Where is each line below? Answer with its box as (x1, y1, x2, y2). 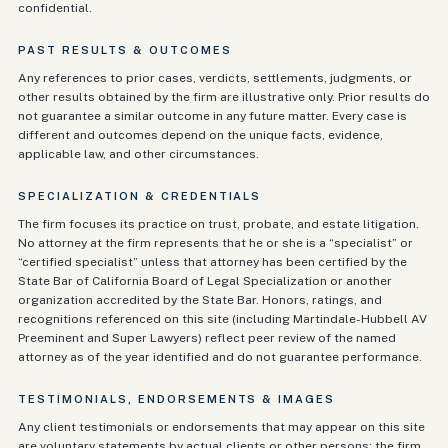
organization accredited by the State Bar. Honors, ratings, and (18, 293, 382, 307)
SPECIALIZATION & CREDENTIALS (18, 190, 262, 202)
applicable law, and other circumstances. (18, 147, 259, 161)
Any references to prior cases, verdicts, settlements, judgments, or (18, 71, 412, 85)
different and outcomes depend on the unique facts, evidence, (18, 128, 383, 142)
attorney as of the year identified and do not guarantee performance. (18, 350, 422, 364)
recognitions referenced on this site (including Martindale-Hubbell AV (18, 312, 427, 326)
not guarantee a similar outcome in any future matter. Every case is (18, 109, 407, 123)
